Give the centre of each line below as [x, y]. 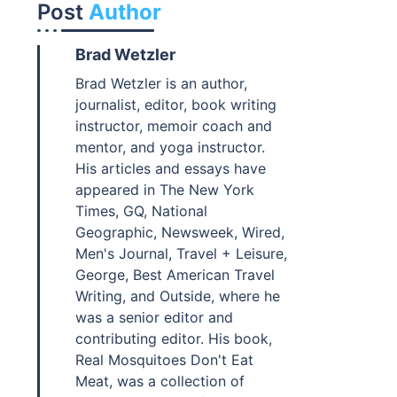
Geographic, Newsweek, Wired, [179, 232]
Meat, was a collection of [160, 381]
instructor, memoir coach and [173, 126]
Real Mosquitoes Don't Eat [164, 360]
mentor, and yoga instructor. [170, 147]
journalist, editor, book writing [175, 105]
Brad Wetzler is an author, [161, 83]
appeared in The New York [164, 190]
